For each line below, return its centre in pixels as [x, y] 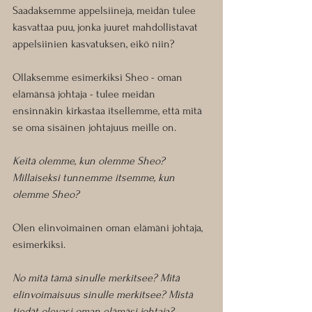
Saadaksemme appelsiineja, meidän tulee [106, 11]
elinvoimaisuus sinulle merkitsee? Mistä [104, 295]
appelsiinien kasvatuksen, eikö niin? [94, 44]
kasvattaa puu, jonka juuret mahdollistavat [107, 28]
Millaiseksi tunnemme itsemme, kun [95, 178]
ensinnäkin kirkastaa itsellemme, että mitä [109, 111]
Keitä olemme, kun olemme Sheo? [90, 161]
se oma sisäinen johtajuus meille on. [96, 128]
